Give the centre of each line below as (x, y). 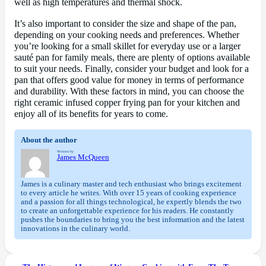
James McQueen (83, 157)
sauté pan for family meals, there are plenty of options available (132, 57)
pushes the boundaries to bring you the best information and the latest (132, 219)
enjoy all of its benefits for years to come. (91, 114)
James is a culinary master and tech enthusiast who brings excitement (131, 184)
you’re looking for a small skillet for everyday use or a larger (127, 46)
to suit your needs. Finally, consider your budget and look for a (132, 69)
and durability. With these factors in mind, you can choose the (129, 91)
